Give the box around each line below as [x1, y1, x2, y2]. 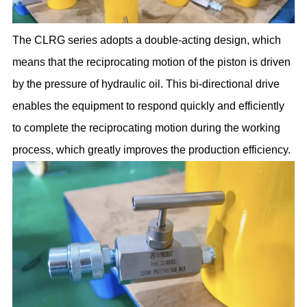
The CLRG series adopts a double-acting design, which [12, 34, 282, 46]
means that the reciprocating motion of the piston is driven [12, 56, 291, 68]
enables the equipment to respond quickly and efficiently [12, 99, 285, 112]
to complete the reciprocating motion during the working [12, 121, 281, 134]
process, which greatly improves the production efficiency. [12, 143, 291, 156]
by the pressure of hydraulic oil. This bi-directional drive [12, 77, 280, 90]
